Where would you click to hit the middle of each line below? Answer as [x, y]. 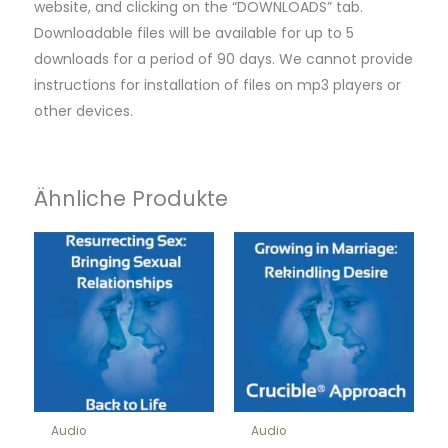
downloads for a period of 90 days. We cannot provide [223, 58]
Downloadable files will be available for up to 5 [194, 32]
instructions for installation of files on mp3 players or [217, 84]
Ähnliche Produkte [131, 198]
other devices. [83, 110]
